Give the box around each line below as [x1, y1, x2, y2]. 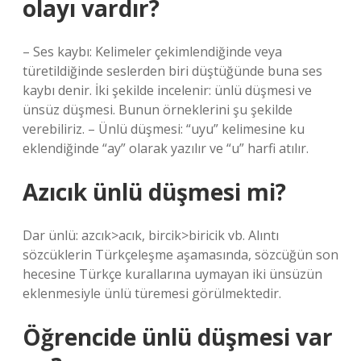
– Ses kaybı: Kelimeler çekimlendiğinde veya [23, 43, 282, 60]
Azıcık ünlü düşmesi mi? [23, 176, 286, 207]
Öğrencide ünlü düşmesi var [23, 322, 333, 352]
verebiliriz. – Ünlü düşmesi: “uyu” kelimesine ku [23, 120, 305, 138]
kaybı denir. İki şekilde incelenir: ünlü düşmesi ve [23, 81, 312, 99]
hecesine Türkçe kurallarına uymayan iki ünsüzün [23, 265, 322, 283]
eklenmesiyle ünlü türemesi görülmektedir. [23, 284, 281, 302]
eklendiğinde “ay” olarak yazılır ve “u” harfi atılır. [23, 139, 309, 157]
